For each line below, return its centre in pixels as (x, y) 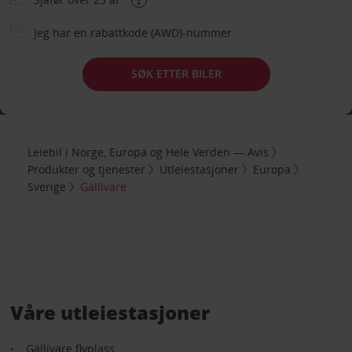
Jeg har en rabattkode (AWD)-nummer (132, 32)
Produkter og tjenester (87, 170)
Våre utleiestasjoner (110, 313)
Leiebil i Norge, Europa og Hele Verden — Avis (148, 152)
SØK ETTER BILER (176, 73)
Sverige (47, 187)
